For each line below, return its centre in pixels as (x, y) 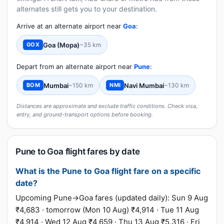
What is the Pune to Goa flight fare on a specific (108, 171)
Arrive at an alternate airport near (70, 26)
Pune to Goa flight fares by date (78, 151)
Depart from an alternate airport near (75, 66)
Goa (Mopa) (61, 45)
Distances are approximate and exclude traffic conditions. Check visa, (107, 106)
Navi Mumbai (144, 85)
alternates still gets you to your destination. (87, 9)
